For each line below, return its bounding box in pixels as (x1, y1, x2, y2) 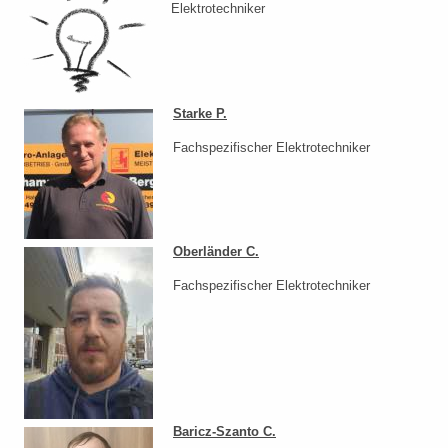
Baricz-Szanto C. (173, 424, 276, 440)
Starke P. (173, 106, 227, 122)
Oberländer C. (173, 244, 259, 260)
